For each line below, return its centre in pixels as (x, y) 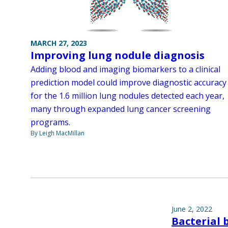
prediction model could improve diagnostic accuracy (129, 82)
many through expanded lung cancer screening (121, 109)
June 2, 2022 (192, 209)
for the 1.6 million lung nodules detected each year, (127, 96)
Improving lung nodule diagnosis (118, 55)
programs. (50, 122)
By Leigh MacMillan (58, 133)
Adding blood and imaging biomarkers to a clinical (125, 69)
